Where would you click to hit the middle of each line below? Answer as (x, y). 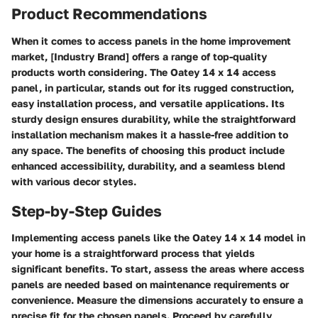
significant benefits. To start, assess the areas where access (158, 269)
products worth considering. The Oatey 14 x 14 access (144, 72)
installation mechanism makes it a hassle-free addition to (150, 134)
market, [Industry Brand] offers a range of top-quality (139, 56)
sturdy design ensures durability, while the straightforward (154, 119)
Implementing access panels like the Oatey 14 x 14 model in (158, 237)
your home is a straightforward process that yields (133, 253)
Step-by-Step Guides (87, 210)
